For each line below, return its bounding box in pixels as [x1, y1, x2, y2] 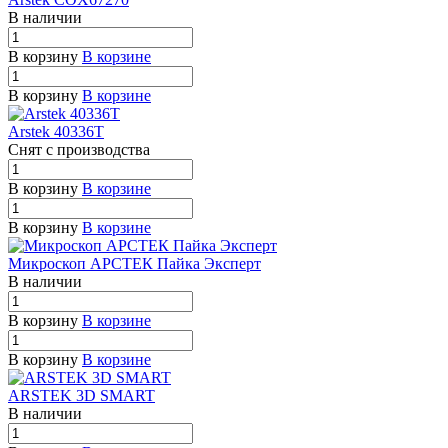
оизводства [74, 140, 150, 158]
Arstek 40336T [8, 122, 104, 140]
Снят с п [8, 140, 66, 158]
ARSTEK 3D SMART [8, 386, 155, 404]
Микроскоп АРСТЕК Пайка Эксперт [8, 254, 261, 272]
